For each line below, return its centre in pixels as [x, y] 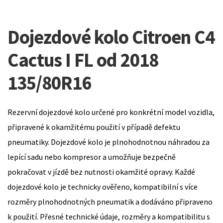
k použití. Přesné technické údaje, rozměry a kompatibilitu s [109, 216]
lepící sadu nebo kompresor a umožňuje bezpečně [92, 157]
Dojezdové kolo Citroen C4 [111, 37]
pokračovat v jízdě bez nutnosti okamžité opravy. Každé [101, 171]
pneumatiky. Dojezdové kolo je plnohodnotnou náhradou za [109, 142]
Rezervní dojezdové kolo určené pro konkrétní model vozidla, [111, 112]
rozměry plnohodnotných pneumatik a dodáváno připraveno [110, 201]
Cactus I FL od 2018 [83, 59]
